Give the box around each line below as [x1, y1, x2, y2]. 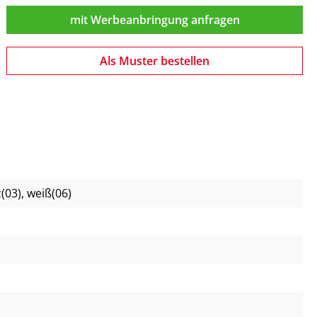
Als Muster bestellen [100, 53, 209, 69]
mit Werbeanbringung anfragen [69, 12, 240, 28]
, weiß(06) [21, 185, 71, 202]
